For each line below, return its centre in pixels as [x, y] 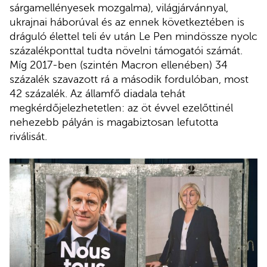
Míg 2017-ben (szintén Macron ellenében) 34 [119, 65]
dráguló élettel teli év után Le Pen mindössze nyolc [133, 36]
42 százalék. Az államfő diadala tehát [97, 93]
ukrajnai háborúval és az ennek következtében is [127, 22]
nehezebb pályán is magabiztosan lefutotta [114, 122]
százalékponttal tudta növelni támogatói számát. [126, 50]
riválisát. [28, 136]
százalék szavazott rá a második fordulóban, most [129, 79]
